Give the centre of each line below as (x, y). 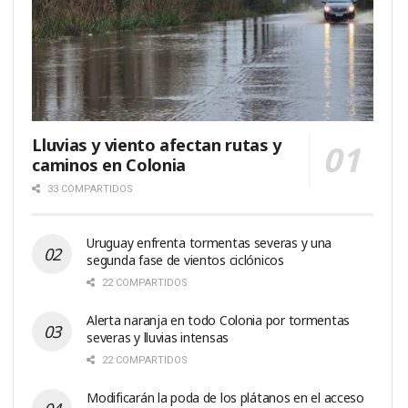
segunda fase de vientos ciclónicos (185, 260)
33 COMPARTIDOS (89, 189)
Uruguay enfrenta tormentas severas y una (209, 242)
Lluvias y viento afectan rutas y (157, 144)
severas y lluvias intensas (158, 337)
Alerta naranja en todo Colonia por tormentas (219, 320)
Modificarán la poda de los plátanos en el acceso (225, 397)
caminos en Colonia (109, 164)
